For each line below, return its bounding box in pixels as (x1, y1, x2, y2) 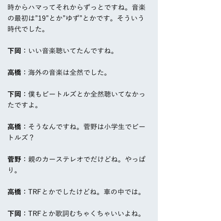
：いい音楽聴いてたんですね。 (21, 47, 118, 55)
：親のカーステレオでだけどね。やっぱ (21, 156, 146, 163)
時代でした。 (7, 26, 49, 33)
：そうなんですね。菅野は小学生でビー (21, 123, 146, 131)
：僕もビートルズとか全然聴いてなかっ (21, 91, 146, 98)
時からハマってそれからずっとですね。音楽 (7, 4, 146, 11)
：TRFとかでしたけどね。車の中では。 (21, 188, 145, 196)
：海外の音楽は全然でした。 (21, 69, 111, 76)
